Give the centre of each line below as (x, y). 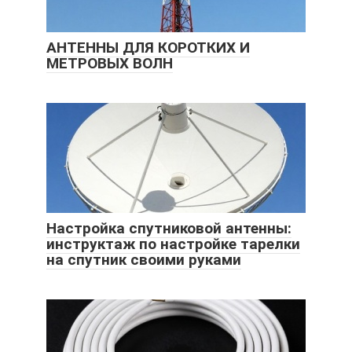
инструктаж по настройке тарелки (173, 244)
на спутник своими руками (144, 259)
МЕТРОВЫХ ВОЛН (110, 63)
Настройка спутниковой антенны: (169, 228)
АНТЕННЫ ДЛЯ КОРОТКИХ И (148, 47)
